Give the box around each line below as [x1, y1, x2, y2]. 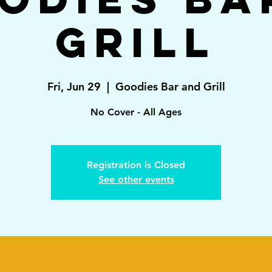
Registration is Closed [87, 159, 185, 171]
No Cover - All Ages [90, 106, 182, 118]
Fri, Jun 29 [47, 80, 101, 93]
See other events [98, 174, 174, 185]
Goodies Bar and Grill [115, 80, 225, 93]
